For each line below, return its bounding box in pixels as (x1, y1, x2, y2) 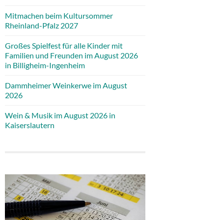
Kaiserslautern (5, 120, 55, 130)
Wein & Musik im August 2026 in (5, 110, 115, 120)
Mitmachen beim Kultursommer (5, 10, 113, 20)
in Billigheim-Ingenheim (5, 60, 85, 70)
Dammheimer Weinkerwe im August (5, 80, 127, 90)
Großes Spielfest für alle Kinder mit (5, 40, 123, 50)
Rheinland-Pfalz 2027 (5, 20, 78, 30)
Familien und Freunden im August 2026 (5, 50, 138, 60)
